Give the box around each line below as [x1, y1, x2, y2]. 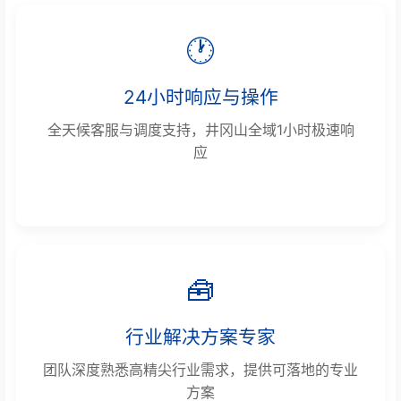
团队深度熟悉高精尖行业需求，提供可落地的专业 [43, 360, 358, 379]
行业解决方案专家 [125, 325, 276, 348]
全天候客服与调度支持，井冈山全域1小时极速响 [47, 120, 354, 139]
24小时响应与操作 [123, 85, 278, 108]
